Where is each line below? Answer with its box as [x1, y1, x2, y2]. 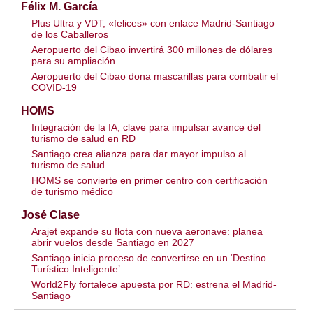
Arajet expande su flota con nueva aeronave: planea [31, 225, 263, 237]
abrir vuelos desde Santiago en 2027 [31, 236, 194, 248]
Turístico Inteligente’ [31, 263, 120, 275]
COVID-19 [31, 81, 77, 93]
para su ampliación [31, 54, 115, 66]
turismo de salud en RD [31, 132, 136, 144]
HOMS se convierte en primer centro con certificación [31, 174, 268, 186]
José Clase [21, 208, 80, 221]
